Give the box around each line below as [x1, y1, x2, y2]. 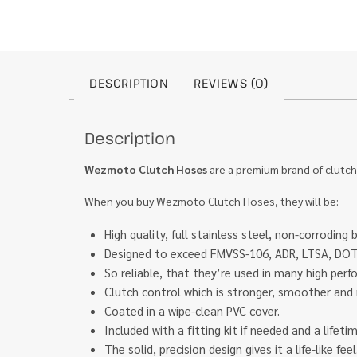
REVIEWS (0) [194, 75, 269, 91]
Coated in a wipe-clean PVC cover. [104, 303, 280, 319]
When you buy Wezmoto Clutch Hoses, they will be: [84, 194, 339, 209]
